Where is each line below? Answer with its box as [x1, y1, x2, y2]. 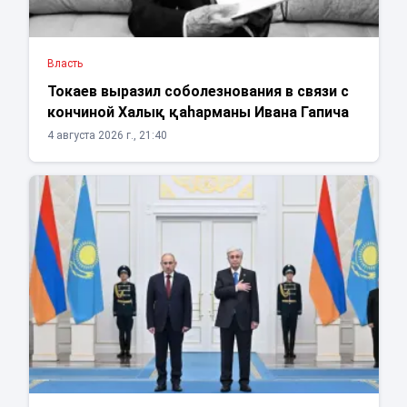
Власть [46, 57, 83, 71]
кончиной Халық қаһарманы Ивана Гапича [46, 104, 349, 122]
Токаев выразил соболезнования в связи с [46, 83, 349, 101]
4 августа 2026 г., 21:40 [46, 129, 167, 143]
